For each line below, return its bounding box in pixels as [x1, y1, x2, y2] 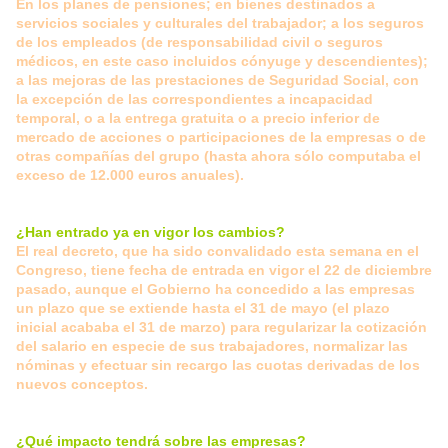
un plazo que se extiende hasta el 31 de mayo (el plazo [16, 300, 390, 317]
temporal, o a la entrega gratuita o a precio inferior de [16, 110, 380, 127]
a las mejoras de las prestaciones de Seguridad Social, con [16, 72, 419, 89]
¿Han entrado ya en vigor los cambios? [16, 224, 289, 241]
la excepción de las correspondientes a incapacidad [16, 91, 373, 108]
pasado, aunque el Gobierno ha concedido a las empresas [16, 281, 415, 298]
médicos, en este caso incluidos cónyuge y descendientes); [16, 53, 428, 70]
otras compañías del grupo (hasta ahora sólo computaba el [16, 148, 421, 165]
